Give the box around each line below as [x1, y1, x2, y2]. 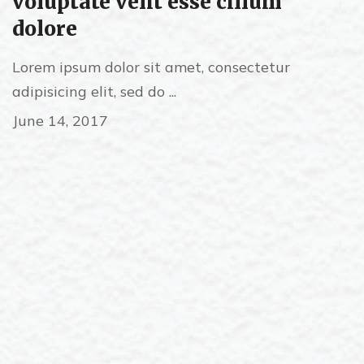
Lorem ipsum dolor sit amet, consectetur [12, 58, 290, 76]
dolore [12, 16, 77, 41]
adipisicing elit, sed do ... [12, 82, 176, 101]
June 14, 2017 [12, 111, 108, 130]
